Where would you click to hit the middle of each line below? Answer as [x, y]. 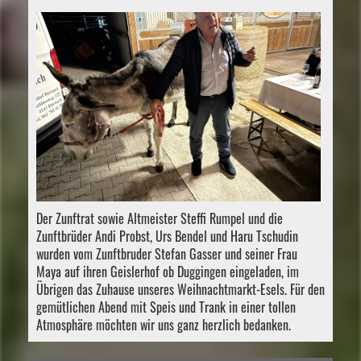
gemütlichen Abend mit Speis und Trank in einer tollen [166, 307]
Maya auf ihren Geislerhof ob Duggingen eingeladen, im [168, 272]
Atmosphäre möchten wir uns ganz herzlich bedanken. [165, 325]
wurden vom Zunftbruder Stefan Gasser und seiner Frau [167, 254]
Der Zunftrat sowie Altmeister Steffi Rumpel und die [160, 219]
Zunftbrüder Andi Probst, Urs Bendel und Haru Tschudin [167, 237]
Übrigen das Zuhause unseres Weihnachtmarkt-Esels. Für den [180, 290]
